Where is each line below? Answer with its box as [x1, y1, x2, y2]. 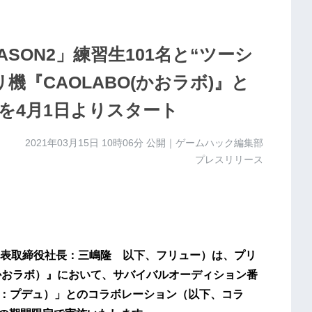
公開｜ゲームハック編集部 [143, 137, 263, 149]
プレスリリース [194, 154, 263, 166]
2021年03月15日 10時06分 [24, 137, 143, 149]
